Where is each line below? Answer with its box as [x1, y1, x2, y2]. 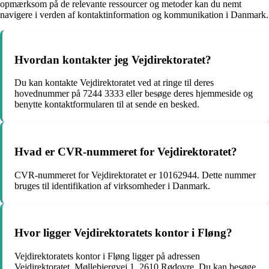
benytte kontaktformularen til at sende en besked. [14, 99, 199, 110]
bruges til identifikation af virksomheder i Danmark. [14, 180, 210, 191]
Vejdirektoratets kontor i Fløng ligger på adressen [14, 251, 200, 262]
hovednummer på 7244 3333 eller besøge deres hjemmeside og [14, 88, 253, 99]
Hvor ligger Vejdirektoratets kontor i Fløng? [14, 226, 232, 240]
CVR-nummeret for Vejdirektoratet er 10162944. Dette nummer [14, 169, 256, 180]
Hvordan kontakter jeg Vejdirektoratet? [14, 53, 211, 66]
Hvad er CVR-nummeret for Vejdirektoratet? [14, 145, 237, 159]
